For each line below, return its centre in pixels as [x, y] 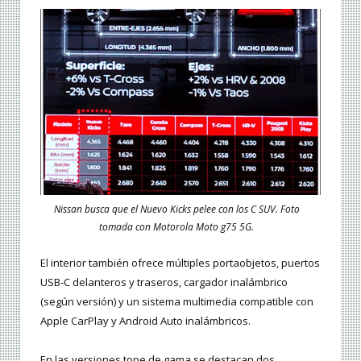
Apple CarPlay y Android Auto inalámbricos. [145, 321]
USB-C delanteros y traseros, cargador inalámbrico [164, 282]
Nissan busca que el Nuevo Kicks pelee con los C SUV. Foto [176, 210]
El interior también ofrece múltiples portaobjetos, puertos [180, 263]
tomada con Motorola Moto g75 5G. [176, 227]
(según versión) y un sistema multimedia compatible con [177, 302]
